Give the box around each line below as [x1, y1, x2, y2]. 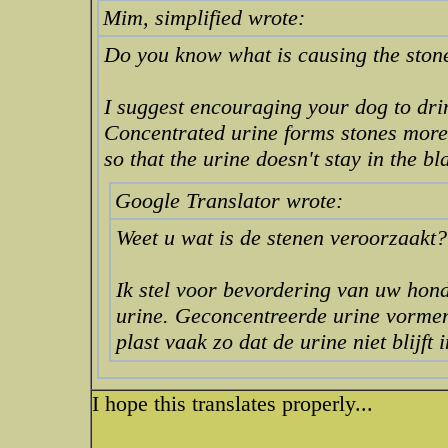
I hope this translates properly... [92, 391, 373, 416]
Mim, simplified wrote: [103, 5, 305, 30]
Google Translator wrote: [115, 188, 343, 213]
